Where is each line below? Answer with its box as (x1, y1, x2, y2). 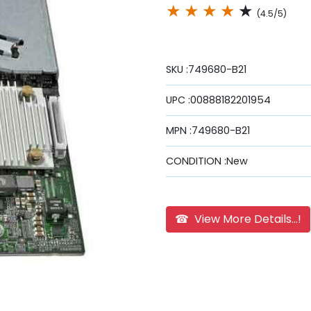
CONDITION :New (166, 153, 248, 168)
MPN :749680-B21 (166, 123, 250, 137)
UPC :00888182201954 (166, 92, 271, 107)
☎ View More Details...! (175, 210, 301, 227)
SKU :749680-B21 (166, 62, 246, 76)
